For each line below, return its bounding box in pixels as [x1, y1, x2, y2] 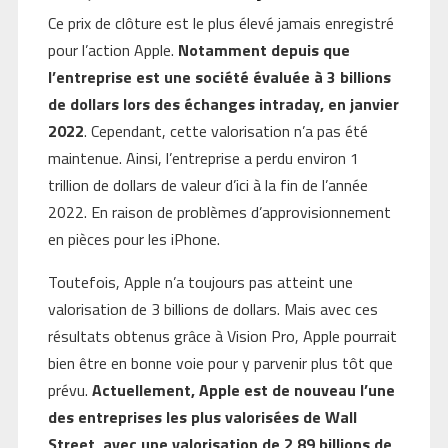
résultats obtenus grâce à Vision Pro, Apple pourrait [47, 324, 397, 349]
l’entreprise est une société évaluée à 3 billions [47, 65, 391, 90]
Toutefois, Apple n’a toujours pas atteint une [47, 270, 353, 295]
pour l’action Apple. [47, 38, 178, 63]
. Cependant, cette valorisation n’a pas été [83, 119, 368, 144]
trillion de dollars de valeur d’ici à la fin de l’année [47, 173, 368, 198]
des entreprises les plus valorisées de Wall [47, 405, 357, 430]
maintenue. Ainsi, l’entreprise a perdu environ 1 [47, 146, 359, 171]
